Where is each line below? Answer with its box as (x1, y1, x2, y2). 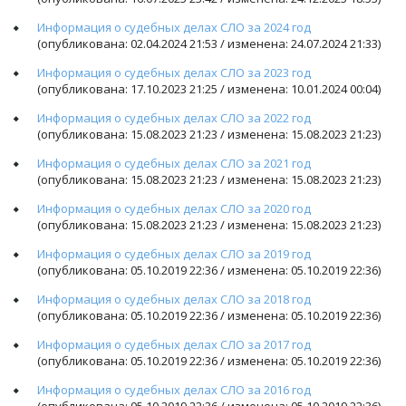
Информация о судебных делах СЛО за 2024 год (37, 19, 311, 35)
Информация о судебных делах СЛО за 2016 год (37, 382, 311, 398)
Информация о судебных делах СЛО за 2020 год (37, 200, 311, 217)
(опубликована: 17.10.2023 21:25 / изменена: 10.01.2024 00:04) (37, 81, 381, 97)
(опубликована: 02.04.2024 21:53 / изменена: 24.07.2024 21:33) (37, 35, 381, 52)
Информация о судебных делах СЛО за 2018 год (37, 291, 311, 307)
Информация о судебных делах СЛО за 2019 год (37, 246, 311, 262)
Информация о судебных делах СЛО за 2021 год (37, 155, 311, 171)
